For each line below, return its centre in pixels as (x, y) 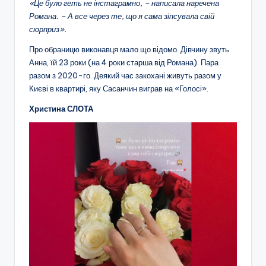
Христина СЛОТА (61, 108)
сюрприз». (48, 29)
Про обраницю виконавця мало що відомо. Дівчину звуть (129, 49)
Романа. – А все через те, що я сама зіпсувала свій (122, 16)
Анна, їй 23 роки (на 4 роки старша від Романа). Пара (124, 62)
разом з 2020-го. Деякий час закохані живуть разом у (125, 75)
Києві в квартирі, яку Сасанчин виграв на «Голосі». (119, 88)
